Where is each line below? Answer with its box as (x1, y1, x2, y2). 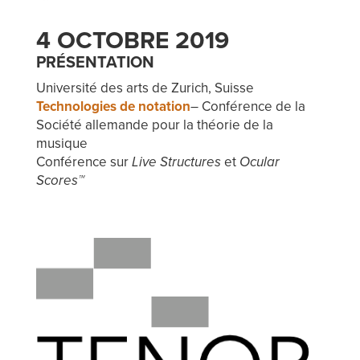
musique (35, 134, 88, 152)
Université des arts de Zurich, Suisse (35, 79, 254, 96)
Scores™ (35, 171, 84, 189)
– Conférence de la (190, 97, 305, 115)
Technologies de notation (35, 97, 190, 115)
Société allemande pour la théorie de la (35, 116, 273, 133)
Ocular (239, 153, 280, 170)
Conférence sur (35, 153, 132, 170)
